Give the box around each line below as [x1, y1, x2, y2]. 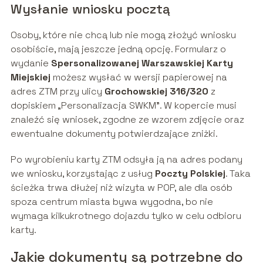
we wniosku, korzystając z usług [10, 167, 155, 180]
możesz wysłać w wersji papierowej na [50, 71, 227, 84]
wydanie [10, 57, 51, 70]
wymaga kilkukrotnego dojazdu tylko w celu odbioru [10, 210, 241, 222]
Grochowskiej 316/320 [104, 85, 208, 98]
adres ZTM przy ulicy [10, 85, 104, 98]
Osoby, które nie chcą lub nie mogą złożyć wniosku [10, 29, 236, 42]
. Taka [225, 167, 251, 180]
